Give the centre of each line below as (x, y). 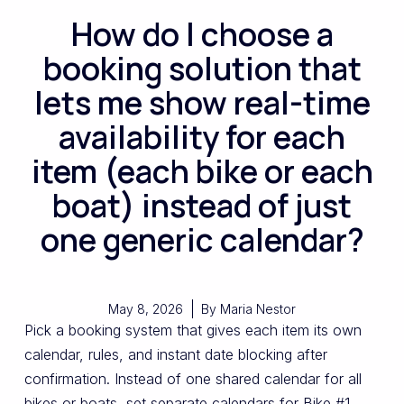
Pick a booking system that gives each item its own (193, 331)
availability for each (202, 138)
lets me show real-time (202, 103)
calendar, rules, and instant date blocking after (175, 355)
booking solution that (202, 69)
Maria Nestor (256, 309)
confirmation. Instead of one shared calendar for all (193, 379)
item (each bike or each (202, 172)
